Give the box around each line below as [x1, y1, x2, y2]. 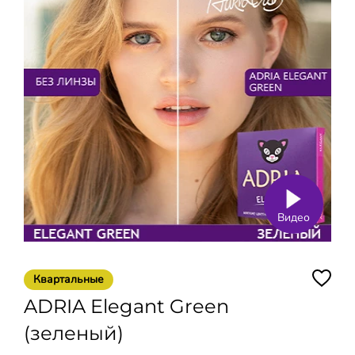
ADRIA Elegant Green [24, 294, 229, 318]
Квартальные [33, 271, 104, 287]
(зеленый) [24, 321, 124, 345]
